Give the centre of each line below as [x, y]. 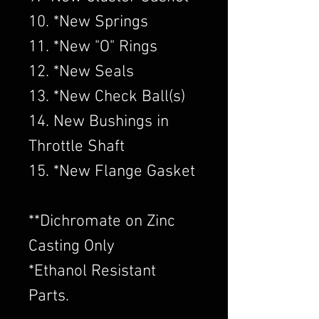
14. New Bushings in [99, 122]
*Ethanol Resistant [92, 271]
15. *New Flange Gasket [112, 172]
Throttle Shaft [77, 147]
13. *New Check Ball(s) [107, 97]
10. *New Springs [88, 22]
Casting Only [72, 246]
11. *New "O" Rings [93, 47]
